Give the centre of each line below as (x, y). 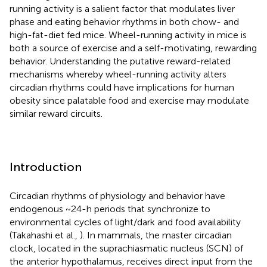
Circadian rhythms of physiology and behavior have (117, 195)
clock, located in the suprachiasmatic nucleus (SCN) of (126, 248)
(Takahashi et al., (45, 235)
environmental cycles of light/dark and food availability (125, 222)
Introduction (46, 167)
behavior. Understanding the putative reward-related (120, 61)
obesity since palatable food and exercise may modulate (129, 100)
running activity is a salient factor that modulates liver (122, 8)
